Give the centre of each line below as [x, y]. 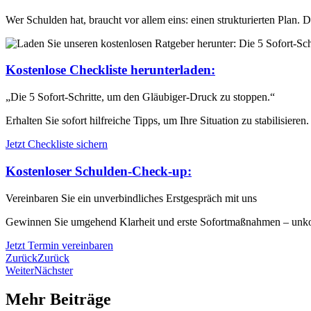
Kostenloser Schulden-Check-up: [99, 171]
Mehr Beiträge [58, 300]
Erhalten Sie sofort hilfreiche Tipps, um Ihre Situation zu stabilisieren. [157, 121]
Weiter [20, 270]
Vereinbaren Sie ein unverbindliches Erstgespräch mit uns [131, 198]
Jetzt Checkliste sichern [57, 144]
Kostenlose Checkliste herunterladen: [110, 70]
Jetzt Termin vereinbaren [59, 245]
